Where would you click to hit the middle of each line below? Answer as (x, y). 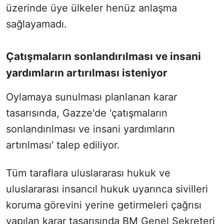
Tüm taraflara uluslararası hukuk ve (88, 173)
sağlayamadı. (36, 24)
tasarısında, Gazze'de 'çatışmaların (87, 113)
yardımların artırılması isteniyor (87, 73)
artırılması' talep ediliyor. (63, 145)
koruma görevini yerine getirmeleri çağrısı (104, 205)
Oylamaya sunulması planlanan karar (91, 97)
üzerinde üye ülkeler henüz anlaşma (91, 8)
